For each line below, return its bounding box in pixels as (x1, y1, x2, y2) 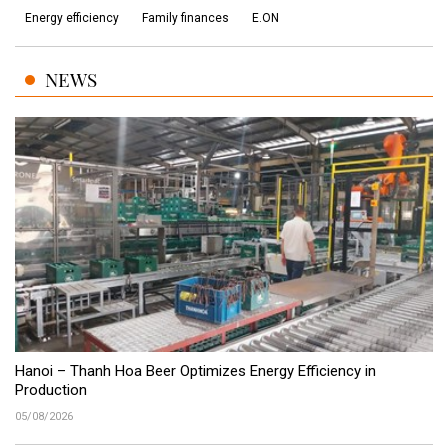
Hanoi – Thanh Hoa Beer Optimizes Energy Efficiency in (15, 361, 376, 380)
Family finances (142, 11, 229, 26)
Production (15, 380, 87, 399)
